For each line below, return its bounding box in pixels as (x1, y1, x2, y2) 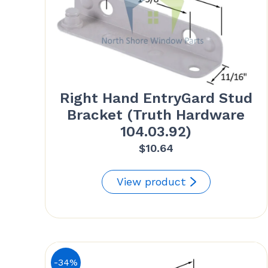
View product (116, 175, 186, 188)
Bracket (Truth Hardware (67, 106, 245, 124)
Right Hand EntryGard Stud (59, 90, 252, 107)
